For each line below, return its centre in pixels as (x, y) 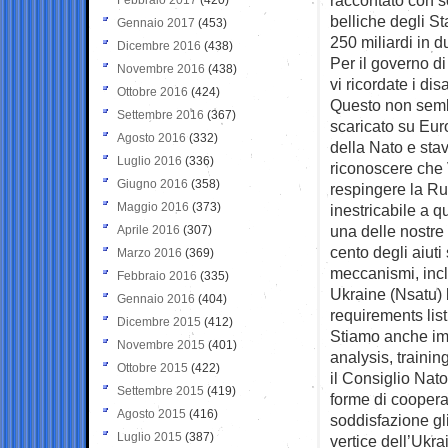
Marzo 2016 (149, 252)
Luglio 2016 (149, 160)
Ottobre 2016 (152, 91)
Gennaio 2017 (156, 22)
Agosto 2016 (151, 137)
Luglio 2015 (149, 436)
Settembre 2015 (160, 390)
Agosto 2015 (151, 413)
